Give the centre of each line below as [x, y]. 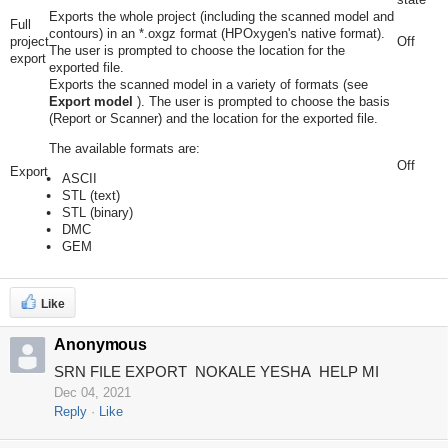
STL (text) [90, 195]
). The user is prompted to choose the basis [263, 101]
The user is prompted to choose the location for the [196, 50]
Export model [90, 101]
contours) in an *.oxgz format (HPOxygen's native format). [216, 33]
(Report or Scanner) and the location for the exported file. [213, 118]
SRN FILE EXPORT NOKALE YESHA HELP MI [216, 371]
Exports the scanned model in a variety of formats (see [208, 84]
